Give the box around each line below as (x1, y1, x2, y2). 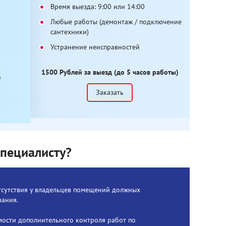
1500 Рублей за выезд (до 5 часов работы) (41, 68, 179, 77)
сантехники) (50, 27, 89, 36)
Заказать (96, 88, 124, 97)
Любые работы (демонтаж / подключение (50, 17, 182, 26)
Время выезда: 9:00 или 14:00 (50, 2, 145, 11)
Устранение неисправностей (50, 42, 140, 51)
